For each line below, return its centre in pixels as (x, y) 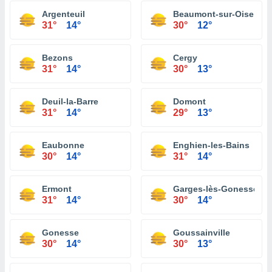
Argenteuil (63, 14)
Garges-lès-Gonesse (216, 189)
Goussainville (202, 233)
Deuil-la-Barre (70, 101)
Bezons (57, 58)
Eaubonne (63, 145)
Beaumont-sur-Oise (213, 14)
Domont (189, 101)
